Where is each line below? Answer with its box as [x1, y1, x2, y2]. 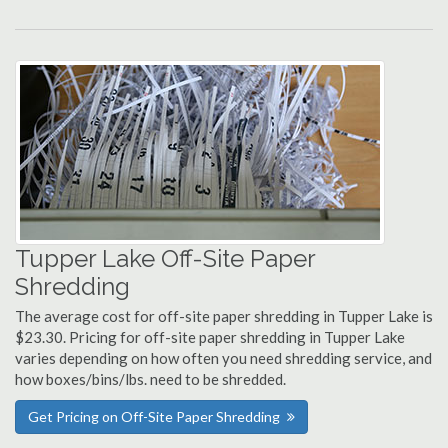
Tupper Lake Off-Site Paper [15, 244, 315, 273]
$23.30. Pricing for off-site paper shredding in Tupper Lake [15, 328, 405, 346]
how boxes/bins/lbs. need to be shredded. [15, 370, 286, 388]
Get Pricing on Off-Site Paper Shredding [28, 408, 280, 425]
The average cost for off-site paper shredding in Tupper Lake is [15, 307, 433, 325]
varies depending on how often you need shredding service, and [15, 349, 432, 367]
